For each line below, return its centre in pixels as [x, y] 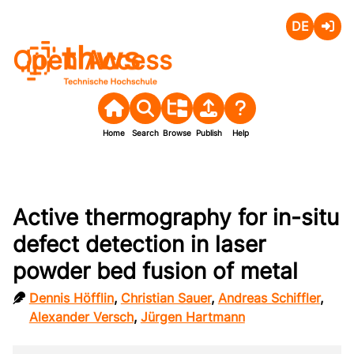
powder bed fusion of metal [155, 271]
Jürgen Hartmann [192, 316]
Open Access [92, 60]
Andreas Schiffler [269, 298]
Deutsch [311, 50]
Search [145, 133]
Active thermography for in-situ [176, 217]
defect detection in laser [139, 244]
